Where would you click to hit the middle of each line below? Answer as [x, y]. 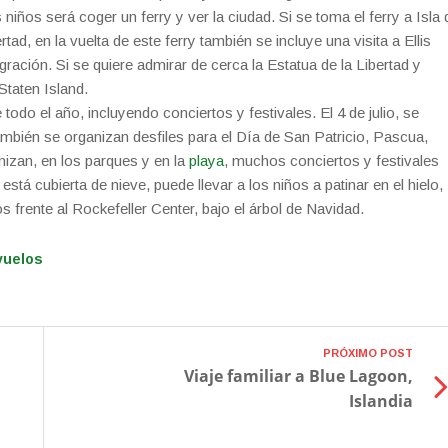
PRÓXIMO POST [368, 353]
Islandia [381, 401]
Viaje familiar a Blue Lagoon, [299, 376]
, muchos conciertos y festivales [331, 160]
